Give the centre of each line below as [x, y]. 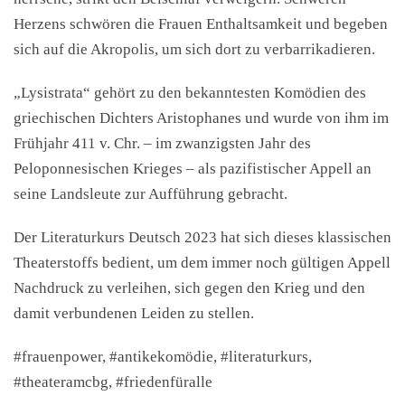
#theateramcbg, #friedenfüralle [113, 382]
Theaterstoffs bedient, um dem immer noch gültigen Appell [202, 263]
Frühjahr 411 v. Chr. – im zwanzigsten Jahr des [162, 143]
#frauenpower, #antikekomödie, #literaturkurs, [163, 357]
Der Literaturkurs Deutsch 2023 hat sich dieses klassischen [202, 237]
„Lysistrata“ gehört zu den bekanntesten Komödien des [190, 93]
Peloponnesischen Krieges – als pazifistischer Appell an [193, 169]
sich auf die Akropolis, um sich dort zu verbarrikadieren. [194, 49]
